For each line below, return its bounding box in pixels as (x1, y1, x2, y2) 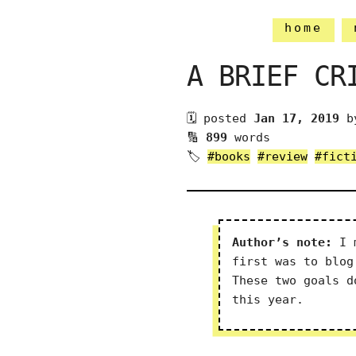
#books (207, 149, 251, 164)
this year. (232, 292, 304, 307)
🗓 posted (187, 111, 254, 126)
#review (257, 149, 308, 164)
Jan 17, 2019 (253, 111, 340, 126)
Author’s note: (232, 235, 333, 250)
